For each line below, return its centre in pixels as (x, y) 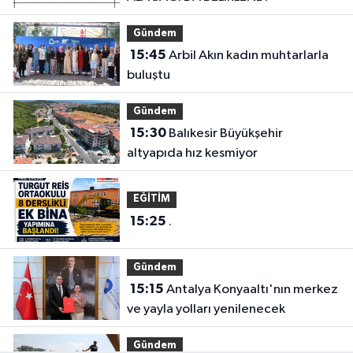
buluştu (148, 76)
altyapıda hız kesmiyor (192, 154)
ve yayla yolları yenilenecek (206, 310)
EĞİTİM (151, 199)
